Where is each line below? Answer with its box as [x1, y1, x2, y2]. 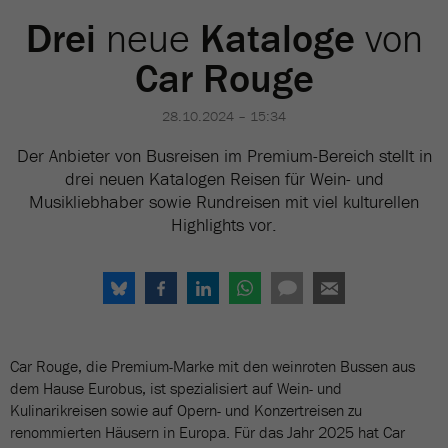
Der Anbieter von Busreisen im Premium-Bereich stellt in [16, 144, 432, 167]
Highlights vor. [171, 213, 277, 236]
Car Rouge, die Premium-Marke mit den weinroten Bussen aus [10, 356, 415, 376]
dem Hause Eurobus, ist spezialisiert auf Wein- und [10, 378, 342, 398]
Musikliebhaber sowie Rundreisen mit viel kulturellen [29, 190, 419, 213]
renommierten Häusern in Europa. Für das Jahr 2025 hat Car [10, 422, 405, 442]
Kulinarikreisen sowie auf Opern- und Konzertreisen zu [10, 400, 362, 420]
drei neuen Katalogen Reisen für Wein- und [64, 167, 384, 190]
